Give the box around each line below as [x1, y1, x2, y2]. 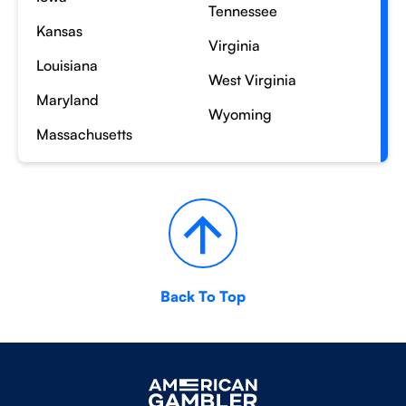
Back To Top [160, 286, 246, 305]
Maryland [36, 91, 99, 109]
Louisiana [36, 56, 98, 74]
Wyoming [208, 105, 272, 123]
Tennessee [208, 2, 277, 20]
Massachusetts [36, 125, 132, 143]
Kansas [36, 22, 82, 40]
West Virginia [208, 71, 296, 89]
